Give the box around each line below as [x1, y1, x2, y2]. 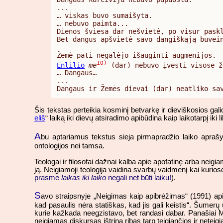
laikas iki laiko [61, 173, 106, 182]
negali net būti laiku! [106, 173, 171, 182]
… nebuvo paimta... [57, 19, 128, 27]
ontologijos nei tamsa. [34, 142, 105, 150]
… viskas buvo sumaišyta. [57, 11, 152, 19]
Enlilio [57, 61, 85, 69]
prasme [34, 173, 61, 182]
